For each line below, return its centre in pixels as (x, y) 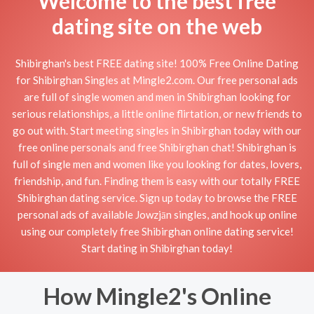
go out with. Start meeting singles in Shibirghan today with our (157, 130)
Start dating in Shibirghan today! (157, 248)
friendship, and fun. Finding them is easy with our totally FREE (157, 180)
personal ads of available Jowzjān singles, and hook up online (157, 214)
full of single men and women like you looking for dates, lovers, (157, 164)
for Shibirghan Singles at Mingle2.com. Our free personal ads (157, 80)
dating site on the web (157, 26)
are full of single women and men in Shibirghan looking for (157, 96)
